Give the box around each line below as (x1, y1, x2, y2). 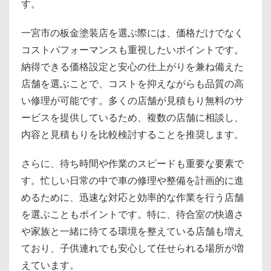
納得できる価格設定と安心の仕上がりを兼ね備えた (21, 60, 244, 73)
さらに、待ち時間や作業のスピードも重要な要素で (21, 157, 244, 170)
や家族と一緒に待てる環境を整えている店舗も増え (21, 225, 244, 238)
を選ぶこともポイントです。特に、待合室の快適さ (21, 208, 244, 221)
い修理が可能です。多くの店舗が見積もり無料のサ (21, 94, 244, 107)
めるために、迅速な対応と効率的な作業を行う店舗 (21, 191, 244, 204)
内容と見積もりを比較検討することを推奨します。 (21, 128, 244, 141)
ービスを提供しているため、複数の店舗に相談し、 (21, 111, 244, 124)
